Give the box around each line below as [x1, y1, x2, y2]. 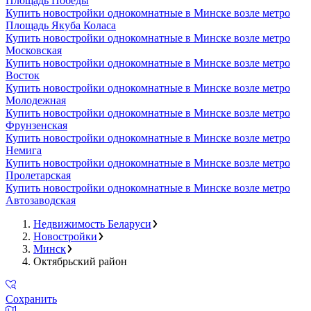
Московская [6, 44, 62, 56]
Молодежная [6, 94, 66, 106]
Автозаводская [6, 194, 76, 206]
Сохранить [6, 292, 57, 305]
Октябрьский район [33, 255, 127, 267]
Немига [6, 144, 42, 156]
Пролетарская [6, 169, 71, 181]
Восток [6, 69, 40, 81]
